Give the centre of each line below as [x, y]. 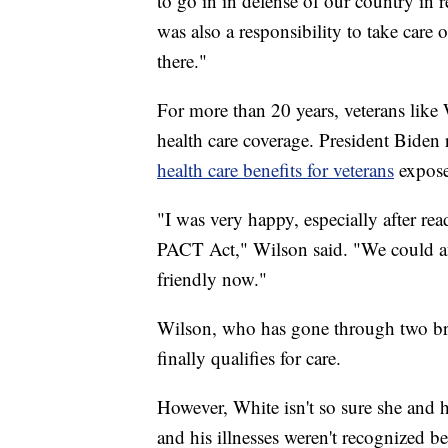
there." [182, 60]
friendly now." [212, 278]
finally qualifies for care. [249, 357]
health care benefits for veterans [275, 169]
